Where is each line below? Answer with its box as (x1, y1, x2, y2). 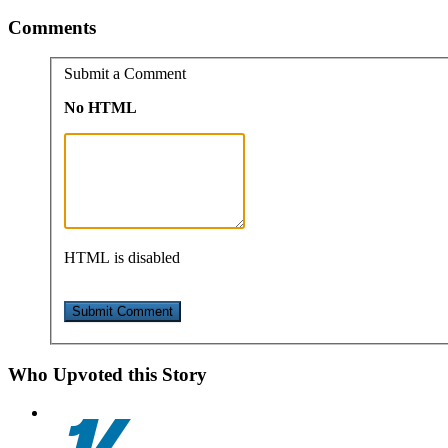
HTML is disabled (64, 248, 180, 266)
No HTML (64, 98, 137, 116)
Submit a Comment (64, 64, 186, 82)
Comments (8, 16, 96, 38)
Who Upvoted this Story (8, 363, 207, 385)
